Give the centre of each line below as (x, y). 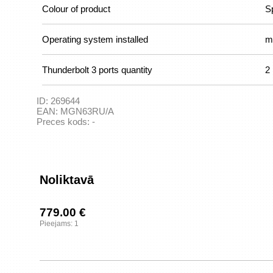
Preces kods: (64, 122)
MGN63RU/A (87, 111)
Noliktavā (67, 180)
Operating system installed (95, 39)
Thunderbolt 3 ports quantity (97, 70)
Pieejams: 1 (59, 224)
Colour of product (76, 9)
